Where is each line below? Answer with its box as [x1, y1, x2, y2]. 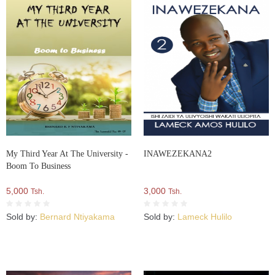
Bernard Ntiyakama [40, 211, 115, 222]
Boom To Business [6, 161, 71, 171]
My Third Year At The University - [6, 149, 128, 158]
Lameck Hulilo [177, 211, 232, 222]
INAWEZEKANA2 [144, 149, 212, 158]
